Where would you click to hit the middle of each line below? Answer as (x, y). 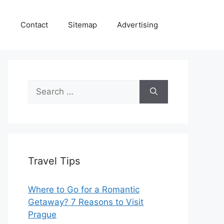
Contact (34, 25)
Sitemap (82, 25)
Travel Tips (54, 161)
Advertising (137, 25)
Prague (42, 214)
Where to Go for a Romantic (84, 189)
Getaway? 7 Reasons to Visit (86, 202)
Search (41, 85)
